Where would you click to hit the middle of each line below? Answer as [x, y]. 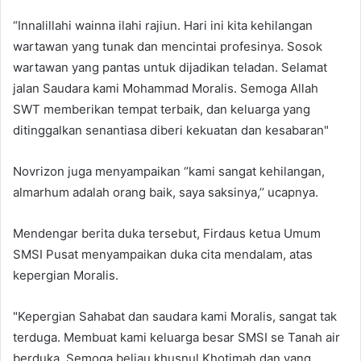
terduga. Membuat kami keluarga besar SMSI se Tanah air [176, 338]
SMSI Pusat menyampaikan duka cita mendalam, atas [163, 255]
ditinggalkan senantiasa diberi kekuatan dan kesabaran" [171, 131]
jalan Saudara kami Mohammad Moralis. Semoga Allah [166, 89]
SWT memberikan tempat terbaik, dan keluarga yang [162, 110]
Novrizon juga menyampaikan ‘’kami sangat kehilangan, [169, 172]
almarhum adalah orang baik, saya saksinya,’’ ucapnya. [166, 193]
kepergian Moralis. [66, 276]
